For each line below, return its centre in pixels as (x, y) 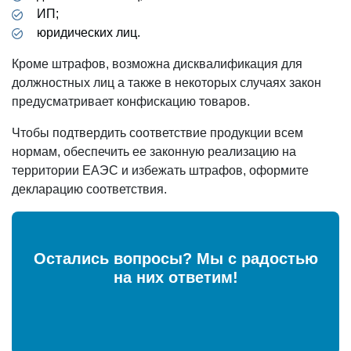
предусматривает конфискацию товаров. (131, 101)
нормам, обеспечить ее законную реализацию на (154, 151)
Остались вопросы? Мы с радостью (175, 258)
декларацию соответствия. (89, 189)
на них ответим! (175, 277)
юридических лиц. (89, 32)
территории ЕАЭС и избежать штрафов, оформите (160, 170)
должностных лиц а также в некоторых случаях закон (166, 82)
